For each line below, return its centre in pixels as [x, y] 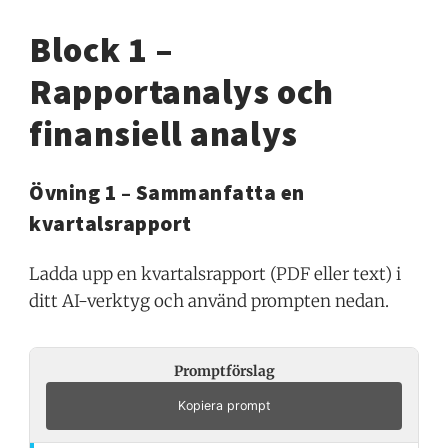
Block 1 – [101, 49]
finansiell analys [163, 133]
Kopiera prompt [224, 405]
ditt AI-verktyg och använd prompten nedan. [209, 300]
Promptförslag [224, 370]
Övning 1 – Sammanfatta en [167, 192]
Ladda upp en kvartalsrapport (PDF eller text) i [215, 273]
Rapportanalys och [181, 91]
